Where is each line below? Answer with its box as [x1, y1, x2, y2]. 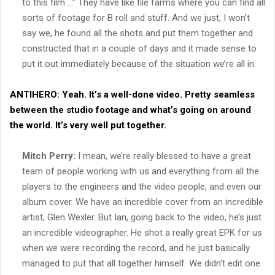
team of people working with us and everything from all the [22, 165, 259, 177]
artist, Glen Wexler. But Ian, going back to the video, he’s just [22, 211, 261, 223]
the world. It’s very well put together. [10, 119, 166, 131]
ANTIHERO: [10, 88, 60, 100]
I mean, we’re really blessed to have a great [76, 150, 251, 161]
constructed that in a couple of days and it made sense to [22, 42, 257, 54]
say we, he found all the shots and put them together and [22, 27, 253, 39]
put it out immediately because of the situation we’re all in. [22, 58, 256, 69]
